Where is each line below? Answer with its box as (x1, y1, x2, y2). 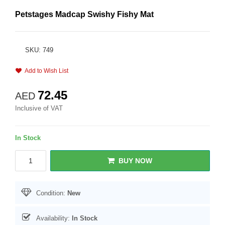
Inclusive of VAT (15, 104, 63, 112)
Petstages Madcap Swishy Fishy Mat (15, 10, 154, 19)
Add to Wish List (22, 67, 68, 74)
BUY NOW (119, 157, 153, 165)
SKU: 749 (25, 46, 53, 54)
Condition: (34, 189, 67, 197)
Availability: (34, 214, 72, 222)
